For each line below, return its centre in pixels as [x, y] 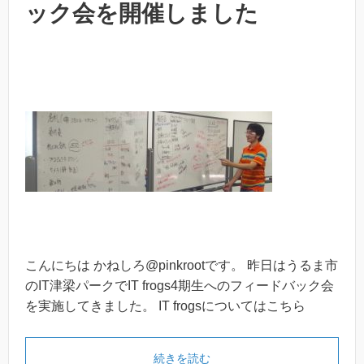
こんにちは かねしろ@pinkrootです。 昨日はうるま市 [182, 265]
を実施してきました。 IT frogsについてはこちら [165, 306]
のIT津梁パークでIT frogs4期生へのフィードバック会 [180, 286]
